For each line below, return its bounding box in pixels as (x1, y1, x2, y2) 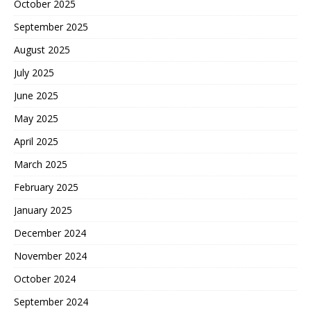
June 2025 (14, 88, 58, 102)
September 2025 (14, 19, 88, 33)
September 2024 (14, 294, 88, 308)
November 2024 (14, 249, 87, 262)
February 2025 (14, 180, 78, 194)
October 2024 (14, 271, 76, 285)
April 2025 (14, 134, 58, 148)
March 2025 (14, 157, 67, 171)
